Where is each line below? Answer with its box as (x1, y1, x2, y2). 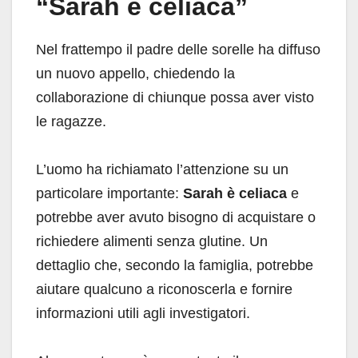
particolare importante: (36, 185, 183, 201)
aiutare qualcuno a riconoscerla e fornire (36, 280, 292, 297)
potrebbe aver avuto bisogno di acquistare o (36, 209, 316, 225)
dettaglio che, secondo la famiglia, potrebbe (36, 257, 313, 273)
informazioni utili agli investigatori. (36, 304, 250, 321)
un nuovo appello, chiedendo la (36, 65, 235, 82)
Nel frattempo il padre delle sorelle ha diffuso (36, 41, 320, 58)
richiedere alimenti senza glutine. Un (36, 233, 268, 249)
